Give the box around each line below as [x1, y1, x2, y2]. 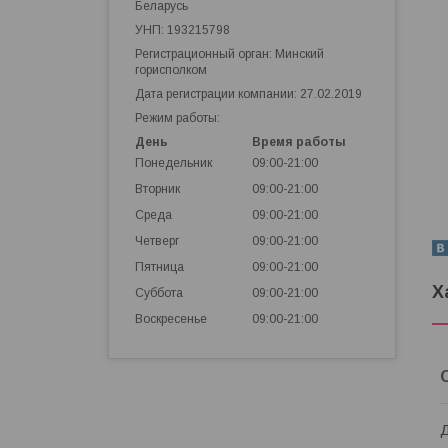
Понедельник [135, 156, 212, 171]
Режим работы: [135, 111, 220, 126]
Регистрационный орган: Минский [135, 47, 324, 62]
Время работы [252, 135, 346, 150]
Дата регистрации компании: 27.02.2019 [135, 87, 362, 102]
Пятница [135, 260, 184, 275]
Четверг [135, 234, 179, 249]
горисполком [135, 63, 207, 78]
